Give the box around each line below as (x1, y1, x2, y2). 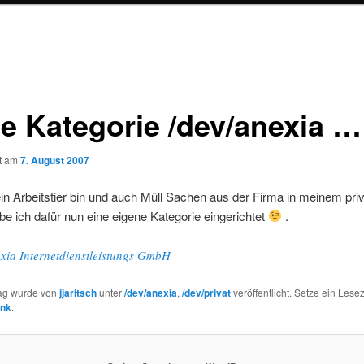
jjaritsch (58, 284, 97, 300)
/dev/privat (181, 284, 231, 300)
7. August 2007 (19, 152, 89, 167)
